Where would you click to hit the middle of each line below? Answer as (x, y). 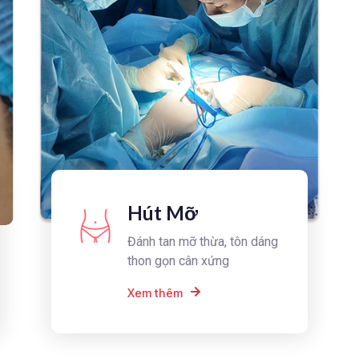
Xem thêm (155, 292)
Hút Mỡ (163, 212)
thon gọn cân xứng (179, 260)
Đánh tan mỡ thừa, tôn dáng (203, 241)
